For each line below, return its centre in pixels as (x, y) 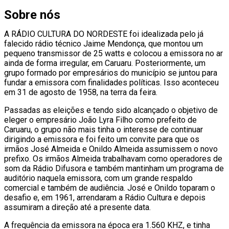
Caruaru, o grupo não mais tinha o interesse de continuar (104, 130)
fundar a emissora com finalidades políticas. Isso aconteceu (111, 83)
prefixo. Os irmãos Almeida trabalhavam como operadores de (113, 159)
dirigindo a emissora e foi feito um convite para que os (102, 139)
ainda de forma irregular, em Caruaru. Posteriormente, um (105, 63)
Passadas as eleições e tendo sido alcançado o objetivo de (111, 110)
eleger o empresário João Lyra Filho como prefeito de (100, 120)
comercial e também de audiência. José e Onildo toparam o (110, 188)
